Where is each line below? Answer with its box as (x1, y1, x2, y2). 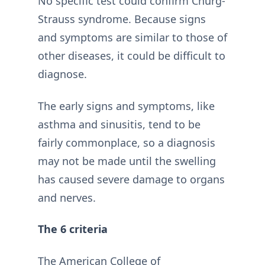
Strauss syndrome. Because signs (38, 12, 206, 26)
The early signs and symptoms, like (38, 98, 215, 113)
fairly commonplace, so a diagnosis (38, 135, 215, 150)
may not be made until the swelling (38, 153, 216, 168)
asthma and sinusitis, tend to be (38, 117, 201, 131)
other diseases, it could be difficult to (38, 49, 225, 63)
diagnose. (38, 67, 87, 81)
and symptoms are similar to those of (38, 30, 227, 44)
